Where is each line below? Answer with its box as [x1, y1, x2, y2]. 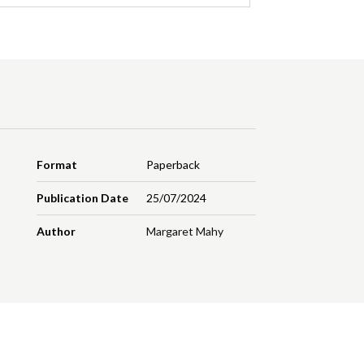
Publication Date [37, 191, 129, 206]
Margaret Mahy [145, 224, 223, 239]
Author [37, 224, 76, 239]
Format [37, 158, 78, 172]
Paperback [145, 158, 200, 172]
